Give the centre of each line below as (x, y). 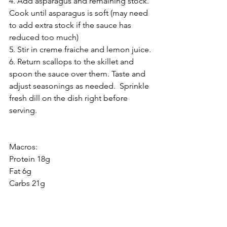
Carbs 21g (27, 183)
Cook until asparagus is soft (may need (80, 13)
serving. (25, 110)
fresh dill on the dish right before (69, 98)
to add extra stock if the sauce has (71, 25)
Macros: (23, 146)
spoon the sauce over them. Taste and (78, 73)
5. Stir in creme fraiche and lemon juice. (81, 49)
